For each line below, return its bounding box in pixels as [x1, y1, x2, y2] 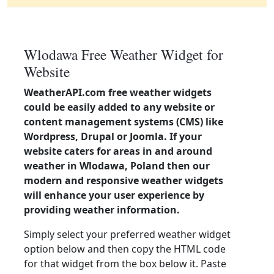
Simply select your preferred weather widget [24, 228, 231, 241]
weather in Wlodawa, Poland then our [24, 159, 210, 172]
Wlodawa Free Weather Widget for [24, 45, 223, 64]
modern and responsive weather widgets [24, 174, 223, 187]
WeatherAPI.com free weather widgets [24, 86, 212, 99]
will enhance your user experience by [24, 188, 204, 202]
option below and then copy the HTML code [24, 242, 226, 256]
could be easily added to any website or [24, 100, 215, 114]
